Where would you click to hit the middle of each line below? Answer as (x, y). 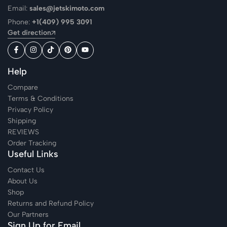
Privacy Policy (30, 110)
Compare (23, 87)
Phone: (20, 22)
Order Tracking (32, 143)
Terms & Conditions (41, 99)
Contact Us (26, 170)
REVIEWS (23, 132)
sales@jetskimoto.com (67, 8)
